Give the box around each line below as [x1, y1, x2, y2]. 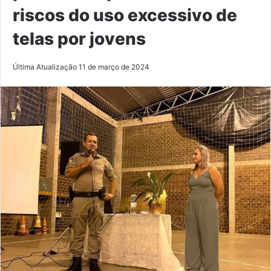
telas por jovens [13, 28, 146, 49]
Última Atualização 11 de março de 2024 [13, 62, 149, 71]
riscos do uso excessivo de [13, 4, 237, 25]
